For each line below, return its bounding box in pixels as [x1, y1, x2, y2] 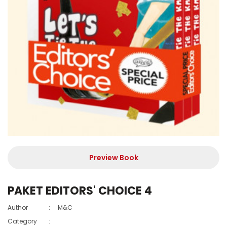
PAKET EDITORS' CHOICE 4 [8, 182, 152, 199]
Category [8, 216, 37, 225]
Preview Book [89, 152, 138, 163]
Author [8, 203, 28, 212]
